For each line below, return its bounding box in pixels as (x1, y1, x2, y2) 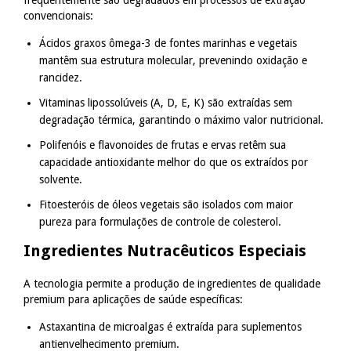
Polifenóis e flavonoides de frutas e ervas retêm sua (39, 138, 286, 151)
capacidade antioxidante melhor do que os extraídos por (39, 155, 308, 168)
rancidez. (39, 71, 82, 84)
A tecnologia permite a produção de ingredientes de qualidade (24, 277, 320, 290)
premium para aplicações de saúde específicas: (24, 292, 243, 306)
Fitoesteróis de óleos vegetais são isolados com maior (39, 197, 293, 211)
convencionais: (24, 9, 93, 22)
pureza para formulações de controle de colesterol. (39, 215, 281, 228)
